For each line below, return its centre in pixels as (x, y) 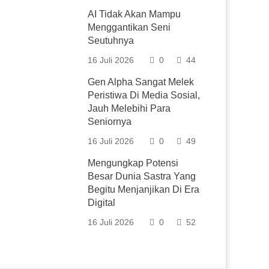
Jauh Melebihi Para (129, 108)
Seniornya (110, 122)
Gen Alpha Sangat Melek (141, 82)
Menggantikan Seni (129, 27)
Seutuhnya (111, 41)
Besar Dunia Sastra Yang (142, 176)
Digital (102, 203)
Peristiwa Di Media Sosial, (144, 95)
